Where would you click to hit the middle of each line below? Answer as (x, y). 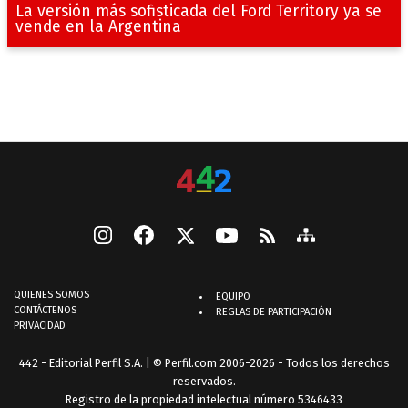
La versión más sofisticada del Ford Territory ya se (198, 12)
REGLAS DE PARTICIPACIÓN (274, 312)
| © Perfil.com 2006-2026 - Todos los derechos (266, 363)
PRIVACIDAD (40, 326)
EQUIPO (233, 297)
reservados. (204, 382)
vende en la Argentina (98, 27)
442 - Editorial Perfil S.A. (81, 363)
